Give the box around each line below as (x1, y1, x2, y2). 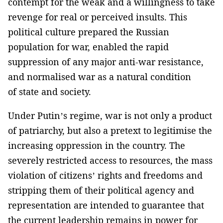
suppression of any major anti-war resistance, (8, 56, 204, 68)
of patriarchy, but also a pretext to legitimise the (8, 124, 212, 137)
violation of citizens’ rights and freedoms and (8, 169, 203, 182)
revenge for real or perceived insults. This (8, 11, 187, 23)
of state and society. (8, 86, 91, 98)
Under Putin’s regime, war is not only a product (8, 110, 212, 122)
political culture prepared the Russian (8, 26, 169, 38)
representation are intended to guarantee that (8, 199, 204, 212)
